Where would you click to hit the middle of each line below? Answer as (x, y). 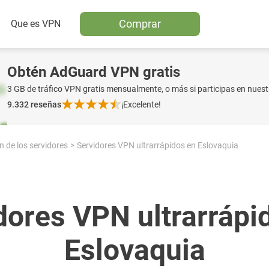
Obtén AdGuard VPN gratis (94, 72)
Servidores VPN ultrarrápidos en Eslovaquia (158, 145)
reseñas (46, 104)
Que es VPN (36, 24)
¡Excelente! (141, 104)
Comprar (140, 24)
